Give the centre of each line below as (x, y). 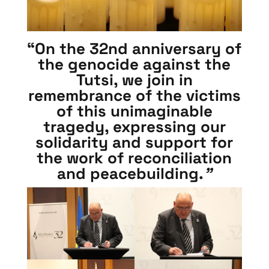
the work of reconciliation (134, 158)
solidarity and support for (134, 143)
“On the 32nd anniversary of (134, 49)
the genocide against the (134, 65)
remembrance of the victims (134, 96)
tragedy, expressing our (134, 127)
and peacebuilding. (131, 174)
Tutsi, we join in (134, 80)
